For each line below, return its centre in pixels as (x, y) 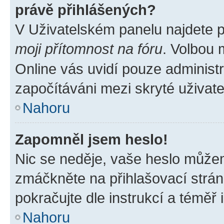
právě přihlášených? (85, 9)
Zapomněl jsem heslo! (91, 139)
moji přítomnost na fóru (89, 48)
